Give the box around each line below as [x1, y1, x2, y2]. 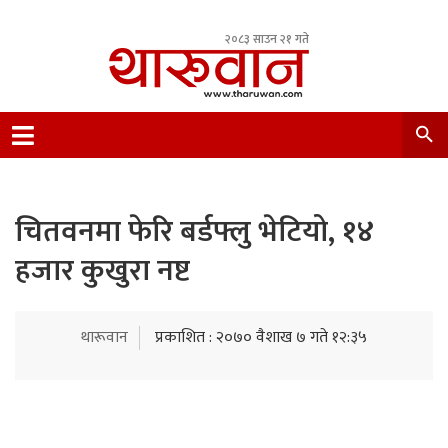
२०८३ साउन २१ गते [225, 29, 309, 49]
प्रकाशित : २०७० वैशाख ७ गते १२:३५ [155, 324, 367, 351]
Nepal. [109, 139, 150, 166]
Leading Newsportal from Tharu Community [109, 115, 409, 142]
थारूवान [81, 324, 128, 351]
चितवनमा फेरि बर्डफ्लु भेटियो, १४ [15, 207, 375, 257]
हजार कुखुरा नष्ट [15, 246, 190, 296]
